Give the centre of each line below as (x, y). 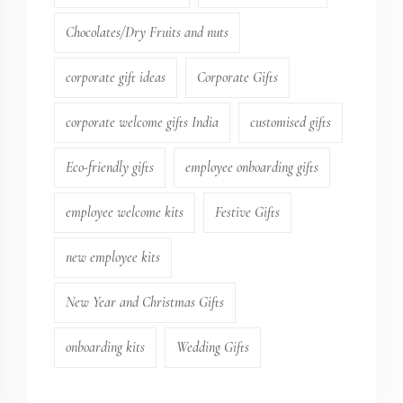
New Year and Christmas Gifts (145, 302)
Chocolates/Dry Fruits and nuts (147, 32)
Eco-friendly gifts (110, 167)
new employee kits (113, 257)
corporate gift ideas (116, 77)
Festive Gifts (247, 212)
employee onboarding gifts (252, 167)
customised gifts (291, 122)
